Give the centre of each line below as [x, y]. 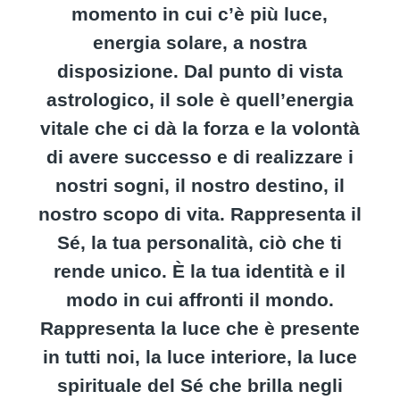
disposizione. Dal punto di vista [200, 71]
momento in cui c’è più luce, [200, 14]
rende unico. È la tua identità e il [200, 271]
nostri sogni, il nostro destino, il [200, 185]
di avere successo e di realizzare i [200, 157]
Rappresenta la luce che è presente [200, 328]
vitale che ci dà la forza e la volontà [200, 128]
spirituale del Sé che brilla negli [200, 385]
